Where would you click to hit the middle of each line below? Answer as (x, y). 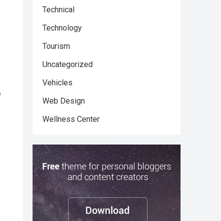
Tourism (56, 46)
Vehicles (57, 83)
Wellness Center (71, 119)
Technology (62, 28)
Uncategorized (68, 64)
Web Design (64, 101)
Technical (58, 10)
